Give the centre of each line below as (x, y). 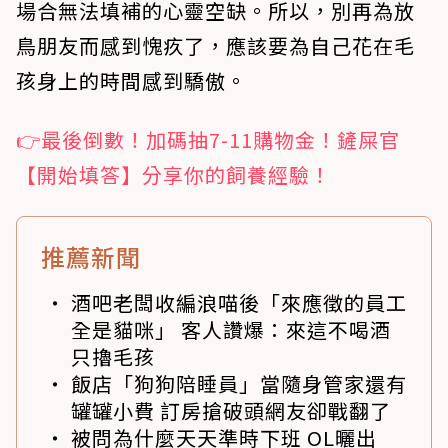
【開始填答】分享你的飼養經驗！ (173, 175)
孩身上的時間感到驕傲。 (131, 81)
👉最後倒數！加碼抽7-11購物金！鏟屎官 (208, 140)
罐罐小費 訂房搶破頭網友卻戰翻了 (231, 411)
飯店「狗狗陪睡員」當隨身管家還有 (239, 384)
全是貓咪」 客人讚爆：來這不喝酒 (231, 330)
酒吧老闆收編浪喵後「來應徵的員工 (239, 303)
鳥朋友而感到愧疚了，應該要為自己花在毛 (215, 46)
